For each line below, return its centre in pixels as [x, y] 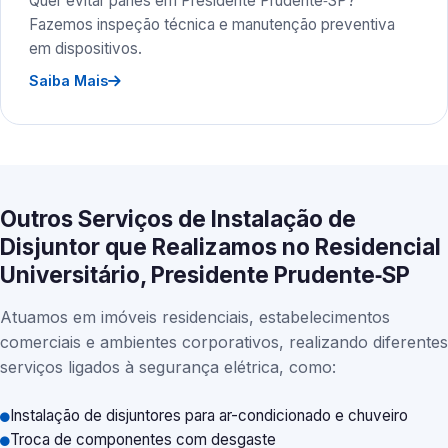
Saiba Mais [68, 80]
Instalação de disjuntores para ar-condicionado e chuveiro [209, 415]
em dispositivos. [85, 48]
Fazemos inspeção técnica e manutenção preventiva [212, 24]
